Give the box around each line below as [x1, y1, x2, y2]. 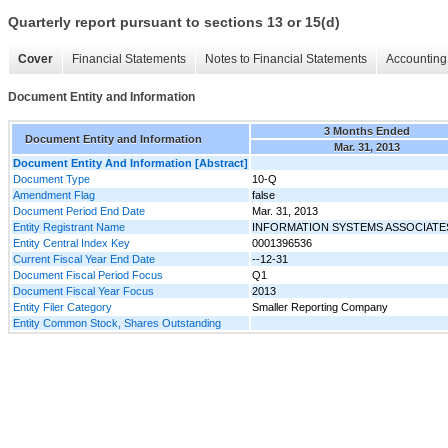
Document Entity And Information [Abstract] [13, 156, 248, 169]
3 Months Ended [323, 124, 410, 137]
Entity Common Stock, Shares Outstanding [13, 316, 221, 329]
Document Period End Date [13, 204, 145, 217]
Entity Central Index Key [13, 236, 130, 249]
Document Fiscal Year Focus [13, 284, 154, 297]
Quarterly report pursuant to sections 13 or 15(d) [8, 14, 340, 31]
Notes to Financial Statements [205, 52, 367, 67]
